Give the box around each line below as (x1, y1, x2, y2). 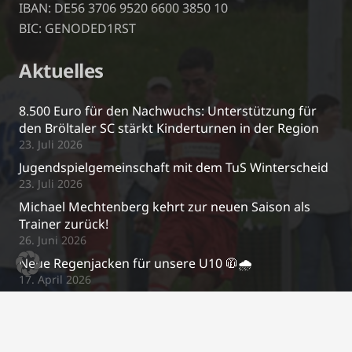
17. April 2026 (19, 271, 91, 287)
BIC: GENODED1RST (19, 19, 136, 37)
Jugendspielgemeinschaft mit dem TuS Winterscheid (19, 158, 328, 176)
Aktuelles (19, 57, 104, 83)
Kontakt (19, 306, 93, 332)
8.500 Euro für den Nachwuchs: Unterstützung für (19, 101, 317, 119)
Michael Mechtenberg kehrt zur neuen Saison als (19, 197, 310, 215)
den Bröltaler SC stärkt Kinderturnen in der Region (19, 119, 319, 137)
